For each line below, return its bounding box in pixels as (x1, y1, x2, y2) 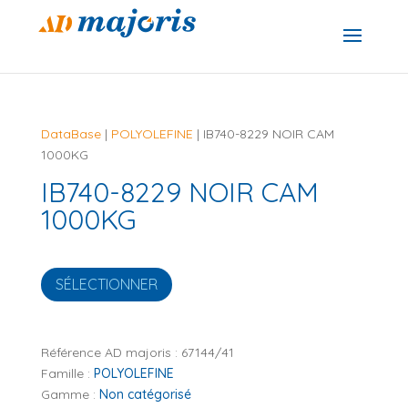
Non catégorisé (98, 385, 191, 403)
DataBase (40, 126, 101, 142)
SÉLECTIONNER (55, 274, 158, 293)
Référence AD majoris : (40, 343, 181, 361)
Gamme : (40, 385, 99, 403)
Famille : (40, 364, 94, 382)
